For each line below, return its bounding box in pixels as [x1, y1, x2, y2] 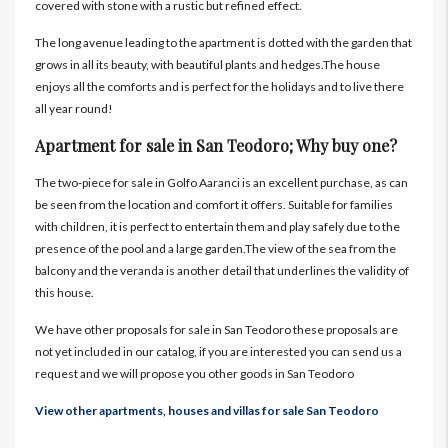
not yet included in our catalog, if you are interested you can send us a [35, 344, 402, 360]
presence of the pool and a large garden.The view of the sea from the [35, 241, 396, 257]
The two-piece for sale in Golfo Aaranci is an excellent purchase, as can [35, 175, 408, 191]
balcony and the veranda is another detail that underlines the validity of [35, 263, 409, 279]
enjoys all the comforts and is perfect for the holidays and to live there [35, 79, 404, 95]
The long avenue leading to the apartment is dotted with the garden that [35, 35, 412, 51]
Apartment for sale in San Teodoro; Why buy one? [35, 135, 397, 157]
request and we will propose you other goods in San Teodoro [35, 366, 354, 382]
